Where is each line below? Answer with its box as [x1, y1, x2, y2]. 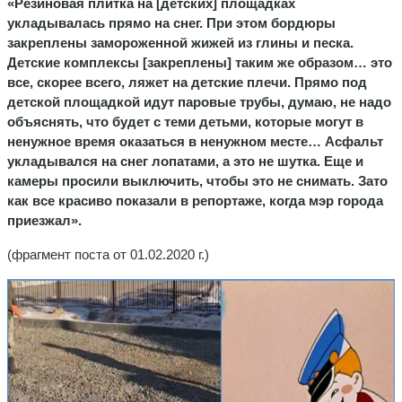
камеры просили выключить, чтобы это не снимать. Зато [7, 172, 388, 188]
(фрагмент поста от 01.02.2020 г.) [7, 246, 209, 262]
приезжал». [7, 212, 82, 228]
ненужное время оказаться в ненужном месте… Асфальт [7, 133, 383, 149]
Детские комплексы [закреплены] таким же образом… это [7, 54, 392, 70]
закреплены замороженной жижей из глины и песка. [7, 34, 354, 50]
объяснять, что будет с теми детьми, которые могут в [7, 113, 363, 129]
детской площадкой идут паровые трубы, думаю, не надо [7, 93, 391, 109]
